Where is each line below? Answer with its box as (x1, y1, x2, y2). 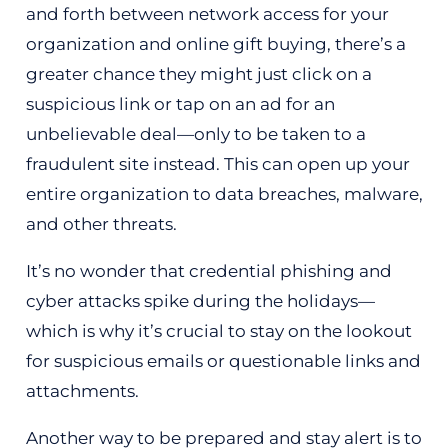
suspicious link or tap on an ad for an (25, 94, 335, 114)
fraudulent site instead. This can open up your (25, 154, 410, 174)
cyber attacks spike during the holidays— (25, 291, 375, 311)
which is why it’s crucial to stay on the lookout (25, 321, 412, 341)
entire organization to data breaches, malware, (25, 184, 423, 204)
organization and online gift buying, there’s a (25, 34, 406, 54)
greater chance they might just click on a (25, 64, 372, 84)
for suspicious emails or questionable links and (25, 351, 421, 371)
